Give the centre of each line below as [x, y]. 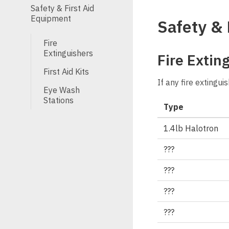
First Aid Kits [66, 72]
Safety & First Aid [62, 8]
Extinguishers [68, 53]
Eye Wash [62, 90]
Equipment [51, 18]
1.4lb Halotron [191, 128]
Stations [59, 100]
